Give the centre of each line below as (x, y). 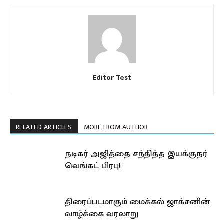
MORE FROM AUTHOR (116, 127)
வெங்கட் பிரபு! (93, 166)
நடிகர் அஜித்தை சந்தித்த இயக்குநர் (136, 154)
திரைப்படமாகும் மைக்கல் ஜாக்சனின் (137, 202)
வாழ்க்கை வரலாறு (102, 214)
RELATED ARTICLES (44, 127)
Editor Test (112, 78)
